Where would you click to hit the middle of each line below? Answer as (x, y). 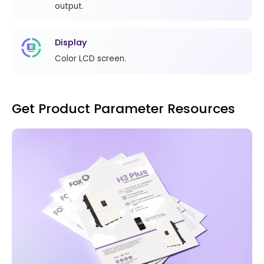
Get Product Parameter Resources (123, 109)
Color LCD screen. (91, 58)
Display (71, 43)
